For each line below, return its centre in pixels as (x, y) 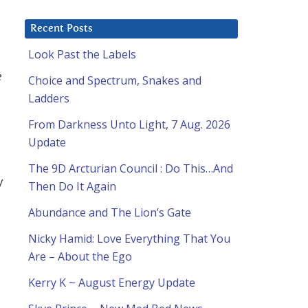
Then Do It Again (72, 187)
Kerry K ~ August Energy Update (112, 283)
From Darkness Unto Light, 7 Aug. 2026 (129, 125)
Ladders (49, 99)
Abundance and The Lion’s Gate (110, 213)
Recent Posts (62, 29)
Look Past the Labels (82, 55)
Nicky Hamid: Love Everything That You (129, 239)
